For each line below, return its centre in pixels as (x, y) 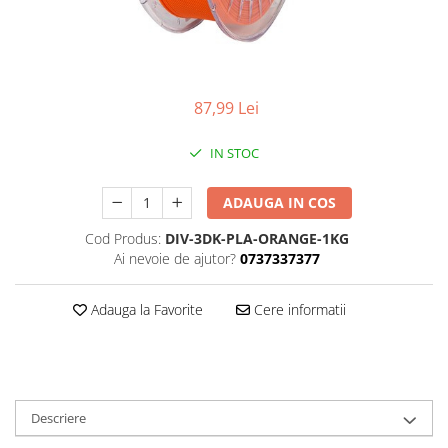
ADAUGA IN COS (280, 202)
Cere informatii (297, 309)
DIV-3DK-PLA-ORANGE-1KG (256, 238)
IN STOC (233, 152)
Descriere (58, 417)
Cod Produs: (122, 238)
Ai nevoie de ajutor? (174, 258)
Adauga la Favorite (144, 309)
